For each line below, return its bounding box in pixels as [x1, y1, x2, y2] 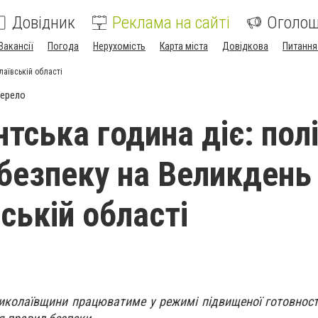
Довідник [12, 13, 75, 33]
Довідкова [222, 40, 268, 52]
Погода [48, 40, 79, 52]
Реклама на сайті [112, 13, 230, 33]
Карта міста [160, 40, 208, 52]
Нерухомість [93, 40, 146, 52]
